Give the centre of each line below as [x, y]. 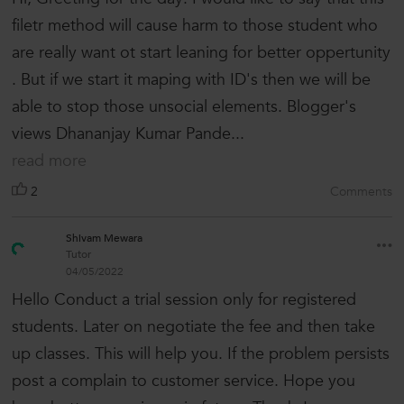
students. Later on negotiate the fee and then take [193, 327]
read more [49, 161]
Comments [361, 192]
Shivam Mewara [104, 239]
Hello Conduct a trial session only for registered [184, 300]
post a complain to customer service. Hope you [184, 381]
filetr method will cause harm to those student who [195, 26]
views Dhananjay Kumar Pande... [128, 134]
